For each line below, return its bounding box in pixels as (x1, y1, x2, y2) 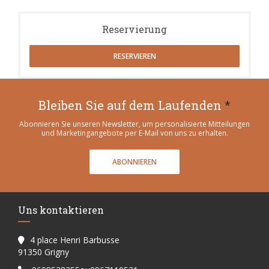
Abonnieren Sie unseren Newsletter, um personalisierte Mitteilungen (19, 118, 250, 129)
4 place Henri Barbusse (30, 234, 119, 246)
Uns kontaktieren (18, 203, 104, 216)
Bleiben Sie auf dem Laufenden (38, 97, 225, 113)
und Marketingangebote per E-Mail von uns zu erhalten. (41, 127, 228, 138)
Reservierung (102, 22, 167, 35)
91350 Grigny (18, 246, 69, 258)
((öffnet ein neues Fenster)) (68, 245, 174, 257)
